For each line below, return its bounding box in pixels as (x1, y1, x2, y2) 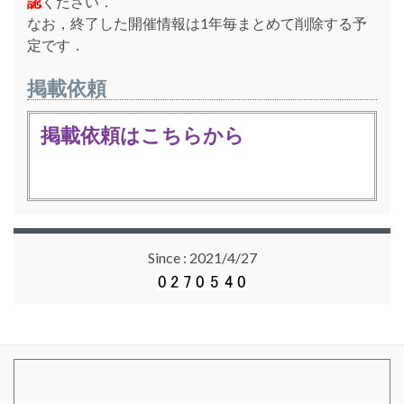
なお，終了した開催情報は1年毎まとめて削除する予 (27, 14, 367, 32)
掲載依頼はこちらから (41, 123, 244, 148)
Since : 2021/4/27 (147, 249, 257, 267)
